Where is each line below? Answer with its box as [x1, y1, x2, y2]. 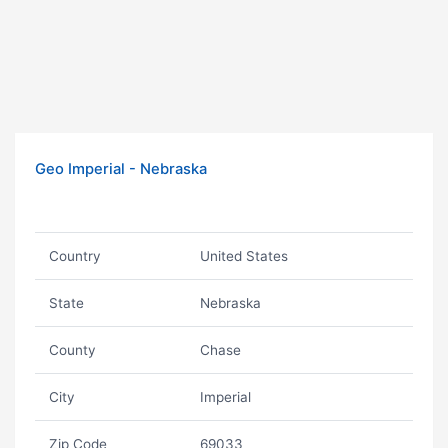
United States [199, 248, 288, 264]
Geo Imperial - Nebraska [35, 160, 207, 178]
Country [48, 248, 101, 264]
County [48, 342, 96, 358]
